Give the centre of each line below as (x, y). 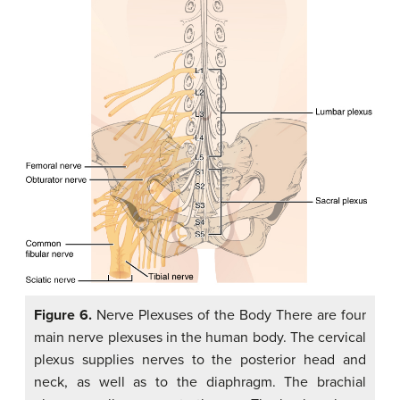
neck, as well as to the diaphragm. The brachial (200, 382)
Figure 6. (63, 315)
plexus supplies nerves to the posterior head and (200, 359)
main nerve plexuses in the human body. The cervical (200, 337)
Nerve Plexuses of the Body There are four (229, 315)
